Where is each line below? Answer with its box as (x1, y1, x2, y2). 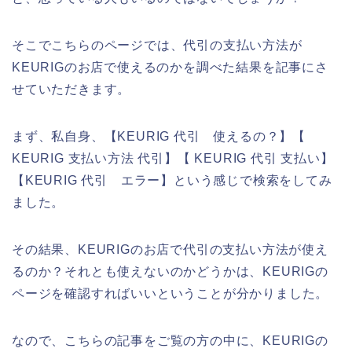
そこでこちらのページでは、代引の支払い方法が (12, 38, 302, 52)
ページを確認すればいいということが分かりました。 (12, 286, 329, 300)
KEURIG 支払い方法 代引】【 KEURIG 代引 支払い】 (12, 151, 334, 165)
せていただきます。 (12, 82, 131, 96)
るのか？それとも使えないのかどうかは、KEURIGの (12, 264, 328, 278)
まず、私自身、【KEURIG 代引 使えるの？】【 (12, 129, 306, 143)
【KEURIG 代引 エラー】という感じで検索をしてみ (12, 173, 332, 187)
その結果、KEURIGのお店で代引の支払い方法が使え (12, 242, 328, 256)
